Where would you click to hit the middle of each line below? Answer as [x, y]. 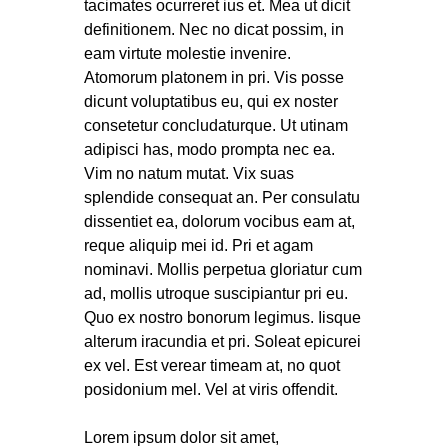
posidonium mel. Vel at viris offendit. [211, 389]
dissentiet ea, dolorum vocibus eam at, [219, 221]
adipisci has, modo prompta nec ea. [209, 149]
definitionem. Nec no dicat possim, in [214, 29]
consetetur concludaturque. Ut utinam [216, 125]
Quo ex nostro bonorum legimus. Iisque [222, 317]
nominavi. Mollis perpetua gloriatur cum [223, 269]
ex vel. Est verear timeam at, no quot [212, 365]
